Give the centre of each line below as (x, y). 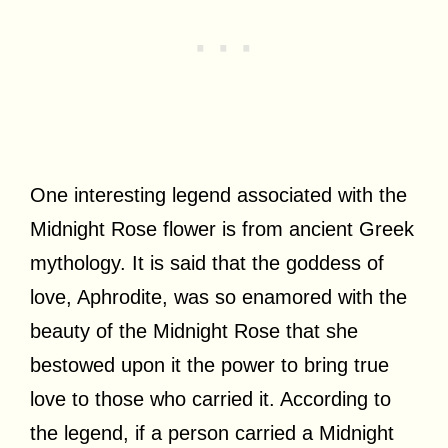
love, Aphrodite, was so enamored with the (218, 296)
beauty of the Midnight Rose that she (194, 330)
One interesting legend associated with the (218, 194)
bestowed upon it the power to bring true (209, 364)
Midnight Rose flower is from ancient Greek (222, 228)
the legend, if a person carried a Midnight (212, 432)
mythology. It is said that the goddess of (207, 262)
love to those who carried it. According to (210, 398)
